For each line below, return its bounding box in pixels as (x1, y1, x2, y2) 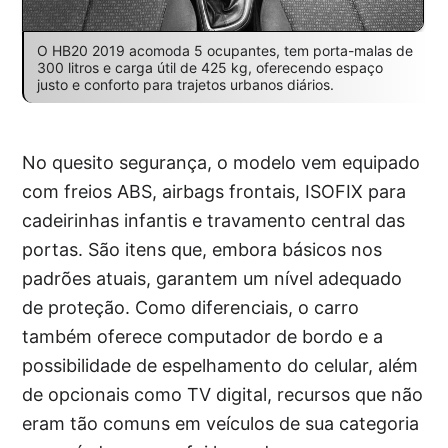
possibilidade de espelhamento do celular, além (22, 355, 419, 377)
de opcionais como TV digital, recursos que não (22, 384, 424, 406)
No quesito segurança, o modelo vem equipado (22, 152, 421, 174)
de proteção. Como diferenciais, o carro (22, 297, 360, 319)
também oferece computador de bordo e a (22, 326, 384, 348)
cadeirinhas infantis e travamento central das (22, 210, 406, 232)
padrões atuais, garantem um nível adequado (22, 268, 403, 290)
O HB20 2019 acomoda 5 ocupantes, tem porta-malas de (36, 42, 413, 60)
